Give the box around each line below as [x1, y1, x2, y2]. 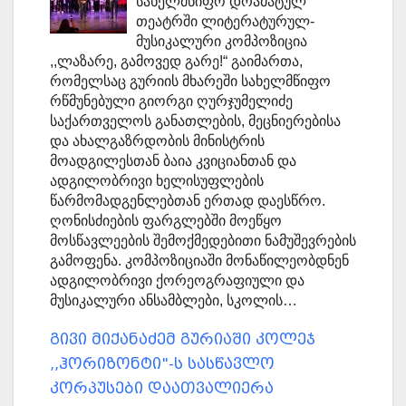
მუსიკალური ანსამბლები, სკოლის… [50, 293, 297, 309]
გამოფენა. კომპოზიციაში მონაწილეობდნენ [50, 253, 349, 269]
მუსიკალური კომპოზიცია [135, 34, 307, 50]
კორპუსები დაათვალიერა [50, 380, 274, 398]
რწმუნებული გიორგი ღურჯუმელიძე [50, 93, 293, 110]
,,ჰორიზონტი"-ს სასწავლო [50, 355, 275, 373]
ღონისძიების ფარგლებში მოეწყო [50, 213, 282, 229]
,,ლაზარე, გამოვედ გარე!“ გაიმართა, [50, 53, 303, 70]
